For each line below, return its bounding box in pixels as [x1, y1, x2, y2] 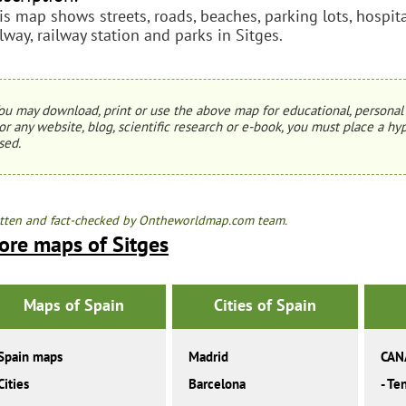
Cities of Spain [213, 295, 316, 316]
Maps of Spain [23, 295, 124, 316]
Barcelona [188, 375, 246, 393]
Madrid [188, 348, 229, 366]
